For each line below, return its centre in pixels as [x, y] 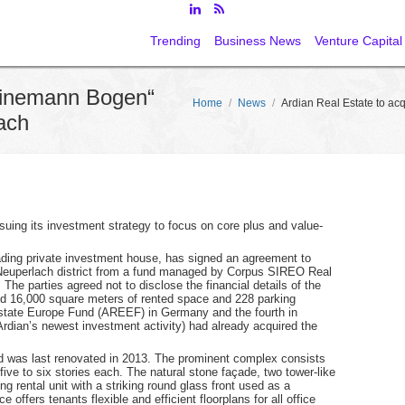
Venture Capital [358, 41]
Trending [175, 41]
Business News [258, 41]
